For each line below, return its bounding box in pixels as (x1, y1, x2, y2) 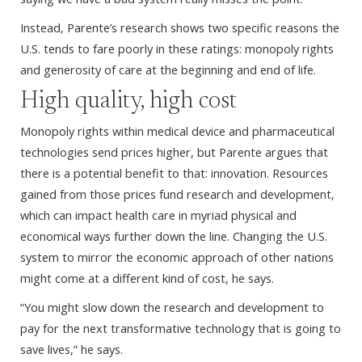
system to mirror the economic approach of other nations (20, 249, 334, 266)
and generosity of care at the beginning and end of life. (20, 61, 316, 78)
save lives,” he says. (20, 341, 123, 358)
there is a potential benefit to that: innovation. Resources (20, 165, 328, 182)
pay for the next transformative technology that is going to (20, 320, 341, 337)
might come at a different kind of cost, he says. (20, 270, 274, 287)
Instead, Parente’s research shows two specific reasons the (20, 19, 339, 36)
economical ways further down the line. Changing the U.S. (20, 228, 327, 245)
